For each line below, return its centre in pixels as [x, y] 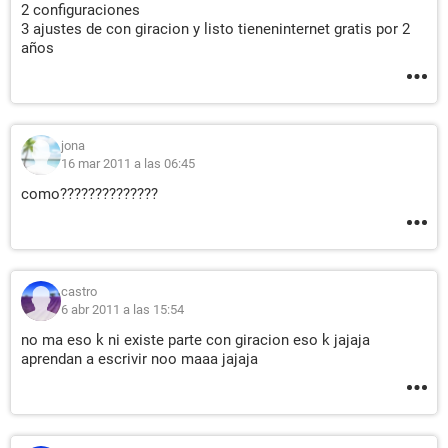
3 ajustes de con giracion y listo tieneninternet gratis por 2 [215, 29]
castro [79, 291]
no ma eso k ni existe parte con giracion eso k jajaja [195, 340]
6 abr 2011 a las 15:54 [122, 309]
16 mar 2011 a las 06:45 [128, 163]
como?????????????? [89, 194]
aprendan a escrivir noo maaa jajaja [139, 359]
